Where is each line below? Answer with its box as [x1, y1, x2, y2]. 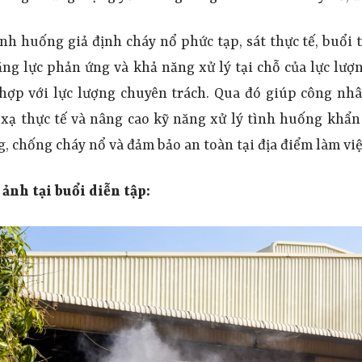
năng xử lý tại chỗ [157, 60, 285, 78]
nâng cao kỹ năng [90, 112, 211, 129]
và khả [114, 60, 158, 78]
